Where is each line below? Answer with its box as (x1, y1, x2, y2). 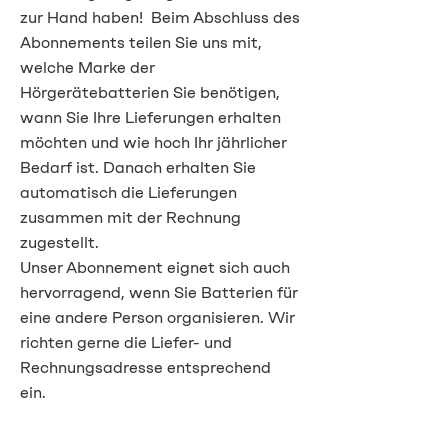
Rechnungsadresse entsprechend (20, 358, 271, 377)
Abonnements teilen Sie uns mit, (20, 33, 262, 52)
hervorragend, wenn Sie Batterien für (20, 283, 298, 302)
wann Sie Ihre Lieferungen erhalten (20, 108, 281, 127)
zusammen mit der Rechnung (20, 208, 241, 227)
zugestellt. (20, 233, 103, 252)
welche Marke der (20, 58, 155, 77)
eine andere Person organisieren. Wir (20, 308, 295, 327)
